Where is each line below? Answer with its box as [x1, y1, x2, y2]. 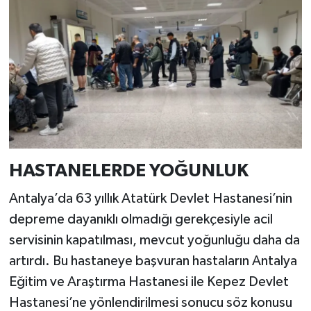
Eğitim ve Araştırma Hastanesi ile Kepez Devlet [8, 274, 289, 289]
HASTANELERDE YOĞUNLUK [8, 162, 249, 180]
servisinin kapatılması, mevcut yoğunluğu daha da [8, 233, 300, 247]
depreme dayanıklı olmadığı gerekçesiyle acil [8, 212, 273, 226]
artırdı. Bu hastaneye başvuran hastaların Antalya [8, 253, 297, 268]
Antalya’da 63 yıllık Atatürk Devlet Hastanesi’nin [8, 191, 292, 205]
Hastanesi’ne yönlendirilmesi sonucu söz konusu [8, 295, 292, 310]
